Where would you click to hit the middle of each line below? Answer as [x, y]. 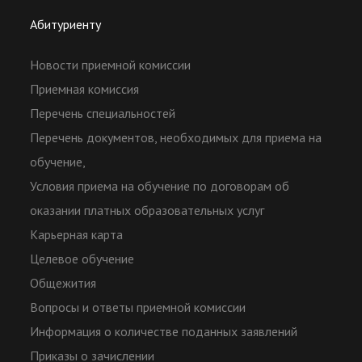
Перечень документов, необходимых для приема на [176, 137]
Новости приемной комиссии [111, 65]
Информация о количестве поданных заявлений [164, 331]
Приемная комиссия [85, 89]
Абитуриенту [66, 24]
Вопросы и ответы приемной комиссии [138, 307]
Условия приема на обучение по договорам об [160, 186]
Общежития [63, 283]
